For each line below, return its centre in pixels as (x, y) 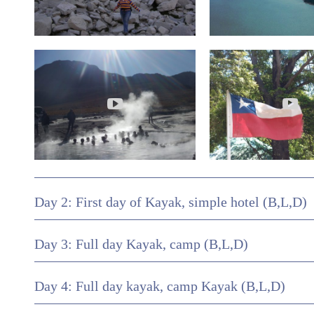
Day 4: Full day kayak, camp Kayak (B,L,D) (160, 287)
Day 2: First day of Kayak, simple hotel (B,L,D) (171, 203)
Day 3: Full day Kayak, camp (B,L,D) (141, 245)
